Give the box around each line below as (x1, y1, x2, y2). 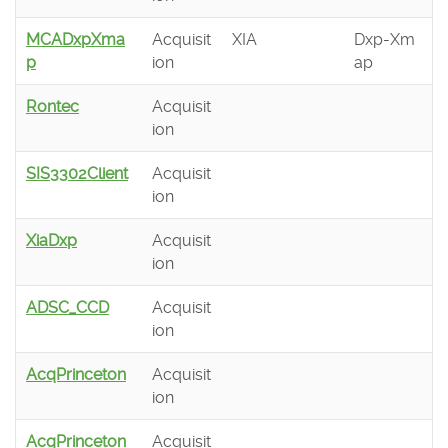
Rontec (26, 97, 79, 117)
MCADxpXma (26, 30, 125, 50)
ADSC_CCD (26, 298, 109, 318)
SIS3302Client (26, 164, 128, 184)
